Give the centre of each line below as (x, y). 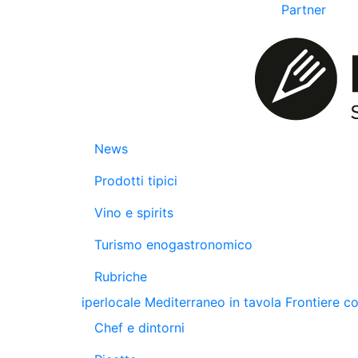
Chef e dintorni (139, 328)
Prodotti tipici (136, 181)
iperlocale (111, 302)
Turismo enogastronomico (173, 245)
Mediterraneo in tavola (213, 302)
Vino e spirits (134, 213)
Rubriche (121, 276)
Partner (304, 10)
